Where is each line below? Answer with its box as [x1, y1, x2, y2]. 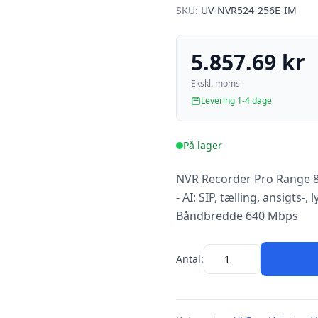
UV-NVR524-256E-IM [201, 4, 297, 17]
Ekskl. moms [191, 77, 240, 89]
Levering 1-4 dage [201, 94, 272, 106]
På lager [183, 138, 222, 152]
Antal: [176, 252, 204, 265]
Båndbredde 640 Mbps [176, 208, 298, 224]
